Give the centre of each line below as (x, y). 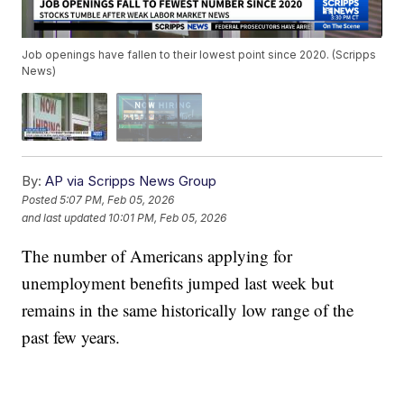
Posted (41, 200)
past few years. (71, 336)
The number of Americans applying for (157, 255)
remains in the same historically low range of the (188, 309)
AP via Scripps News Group (131, 180)
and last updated (64, 218)
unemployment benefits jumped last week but (178, 282)
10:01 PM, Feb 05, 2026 (168, 218)
